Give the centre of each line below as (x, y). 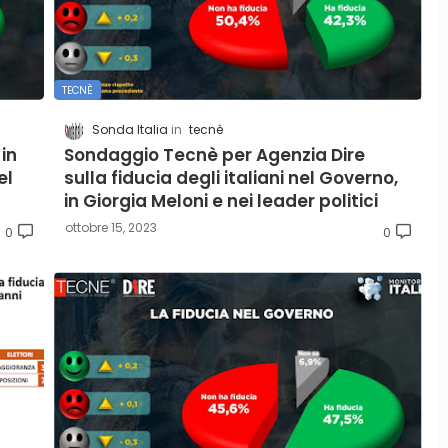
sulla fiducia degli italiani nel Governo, (231, 178)
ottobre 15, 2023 (111, 228)
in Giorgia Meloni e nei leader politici (221, 201)
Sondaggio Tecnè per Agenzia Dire (214, 155)
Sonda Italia (130, 130)
